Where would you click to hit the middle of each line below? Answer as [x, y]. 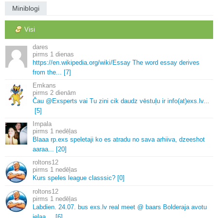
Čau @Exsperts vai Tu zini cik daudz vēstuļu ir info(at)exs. [116, 101]
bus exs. [89, 207]
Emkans [44, 85]
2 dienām [63, 92]
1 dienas [62, 54]
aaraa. [41, 149]
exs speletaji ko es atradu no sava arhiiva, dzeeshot [131, 139]
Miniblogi [26, 8]
